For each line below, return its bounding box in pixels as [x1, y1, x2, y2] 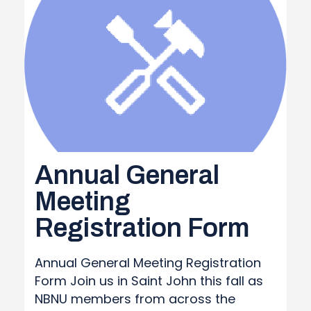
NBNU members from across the [35, 290, 235, 308]
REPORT [98, 4, 142, 18]
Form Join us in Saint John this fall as [35, 272, 263, 289]
